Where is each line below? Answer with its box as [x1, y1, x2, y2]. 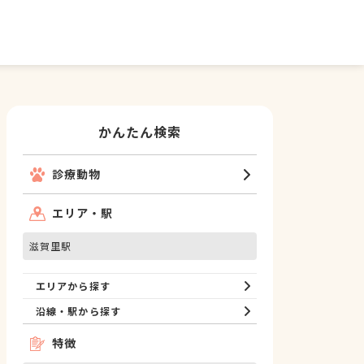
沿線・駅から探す [36, 304, 121, 318]
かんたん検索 [97, 122, 182, 141]
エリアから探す [36, 279, 110, 292]
